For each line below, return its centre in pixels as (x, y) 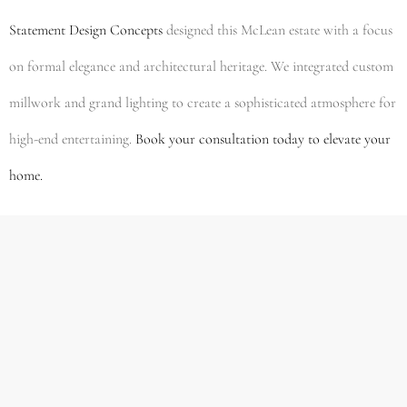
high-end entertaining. (72, 139)
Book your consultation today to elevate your (263, 139)
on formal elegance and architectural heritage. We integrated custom (201, 66)
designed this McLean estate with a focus (278, 30)
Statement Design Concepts (86, 30)
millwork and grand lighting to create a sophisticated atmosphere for (203, 102)
